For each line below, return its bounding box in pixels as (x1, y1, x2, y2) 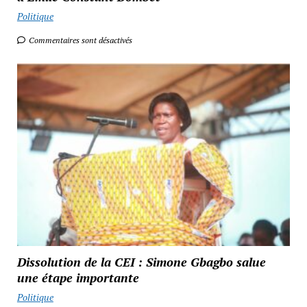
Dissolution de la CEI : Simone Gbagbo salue (16, 254, 266, 271)
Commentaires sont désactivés (26, 35, 132, 46)
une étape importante (16, 269, 139, 286)
